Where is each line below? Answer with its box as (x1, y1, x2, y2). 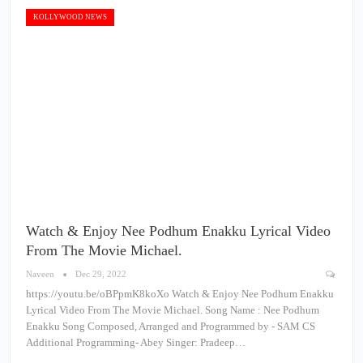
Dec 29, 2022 (75, 269, 126, 280)
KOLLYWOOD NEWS (33, 12, 107, 21)
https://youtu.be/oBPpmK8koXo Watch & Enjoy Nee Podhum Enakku (26, 288, 334, 301)
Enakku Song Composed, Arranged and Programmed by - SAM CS (26, 320, 315, 333)
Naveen (26, 269, 57, 280)
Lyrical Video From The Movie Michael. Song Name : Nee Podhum (26, 304, 319, 317)
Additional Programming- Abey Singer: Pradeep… (26, 336, 246, 349)
